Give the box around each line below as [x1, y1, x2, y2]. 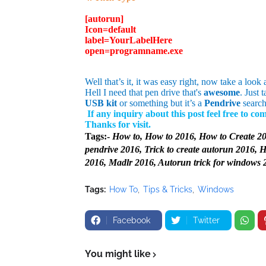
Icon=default [85, 24, 136, 35]
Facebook [113, 216, 150, 226]
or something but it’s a [117, 98, 204, 109]
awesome [204, 87, 240, 98]
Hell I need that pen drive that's [85, 87, 204, 98]
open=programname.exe [85, 46, 183, 56]
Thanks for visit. [85, 119, 151, 130]
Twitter [193, 216, 220, 226]
